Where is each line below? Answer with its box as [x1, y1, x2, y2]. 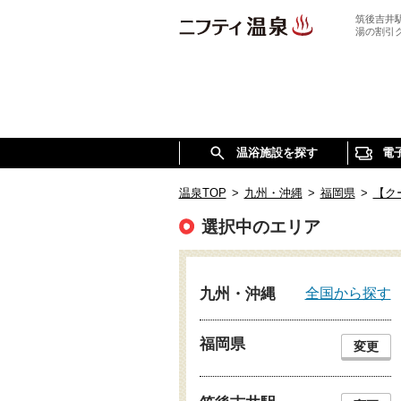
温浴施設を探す [236, 146, 318, 159]
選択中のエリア [200, 218, 320, 236]
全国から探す [304, 285, 391, 301]
